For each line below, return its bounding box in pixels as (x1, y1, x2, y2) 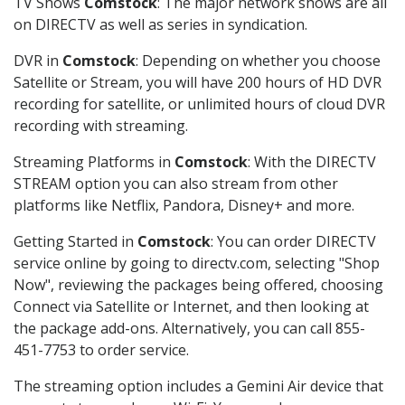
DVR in (14, 51, 62, 71)
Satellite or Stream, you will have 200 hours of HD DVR (14, 72, 381, 93)
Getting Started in (14, 231, 137, 252)
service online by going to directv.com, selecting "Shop (14, 253, 380, 274)
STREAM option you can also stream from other (14, 174, 338, 194)
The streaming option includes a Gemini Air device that (14, 376, 383, 397)
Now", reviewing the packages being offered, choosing (14, 275, 383, 296)
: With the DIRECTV (248, 152, 376, 173)
